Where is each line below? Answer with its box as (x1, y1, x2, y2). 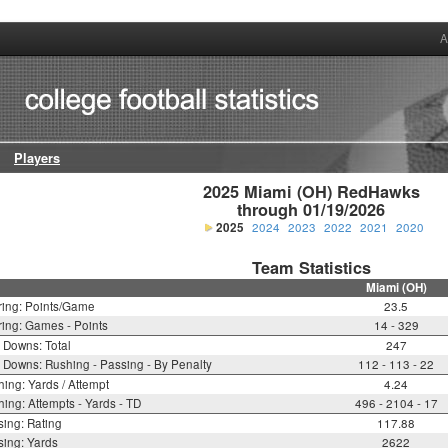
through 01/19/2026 (237, 198, 386, 222)
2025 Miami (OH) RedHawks (202, 180, 420, 204)
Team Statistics (251, 256, 371, 280)
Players (14, 149, 60, 168)
